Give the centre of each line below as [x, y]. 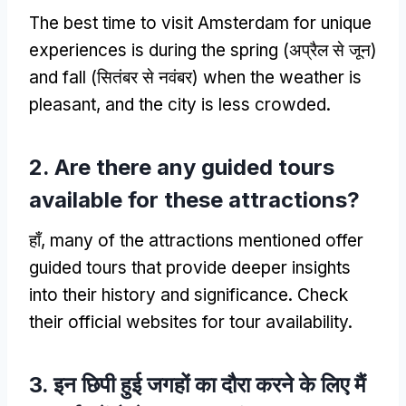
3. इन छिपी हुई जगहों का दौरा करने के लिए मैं [197, 384]
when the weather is [282, 77]
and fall [58, 77]
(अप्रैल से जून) [328, 50]
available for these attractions [188, 199]
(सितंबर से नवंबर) [145, 77]
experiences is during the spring [154, 50]
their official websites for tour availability [188, 322]
